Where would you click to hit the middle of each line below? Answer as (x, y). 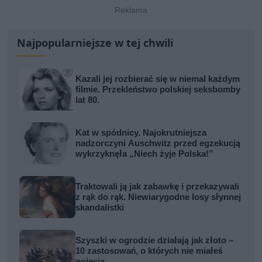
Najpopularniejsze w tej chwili (95, 43)
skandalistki (100, 208)
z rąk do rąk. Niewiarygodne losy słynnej (158, 197)
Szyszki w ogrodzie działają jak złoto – (155, 241)
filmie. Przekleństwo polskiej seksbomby (158, 90)
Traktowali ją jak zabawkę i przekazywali (158, 187)
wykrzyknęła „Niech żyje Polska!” (145, 154)
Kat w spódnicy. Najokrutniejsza (141, 133)
